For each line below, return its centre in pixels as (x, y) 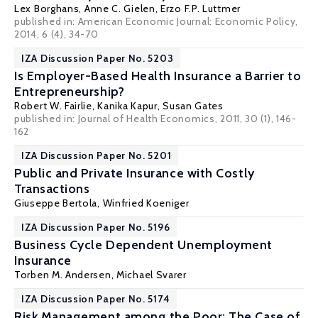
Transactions (52, 189)
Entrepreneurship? (70, 92)
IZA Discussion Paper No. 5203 (98, 58)
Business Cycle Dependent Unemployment (143, 245)
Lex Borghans (47, 9)
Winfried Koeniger (146, 203)
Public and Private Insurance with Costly (135, 173)
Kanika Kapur (127, 106)
